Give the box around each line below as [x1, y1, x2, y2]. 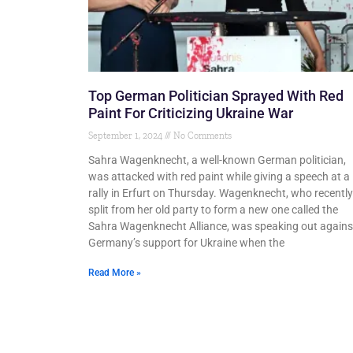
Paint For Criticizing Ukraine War [88, 105, 293, 122]
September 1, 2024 [88, 130, 165, 142]
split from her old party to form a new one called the [88, 203, 338, 217]
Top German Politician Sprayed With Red [88, 87, 344, 105]
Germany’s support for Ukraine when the [88, 236, 284, 250]
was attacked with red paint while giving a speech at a [88, 170, 350, 184]
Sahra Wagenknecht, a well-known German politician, [88, 154, 346, 167]
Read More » [88, 267, 141, 279]
